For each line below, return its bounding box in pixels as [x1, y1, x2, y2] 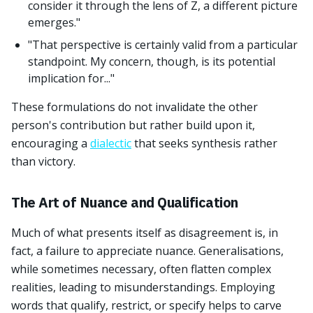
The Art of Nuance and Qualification [11, 193, 238, 212]
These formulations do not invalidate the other [11, 99, 258, 115]
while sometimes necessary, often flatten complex [11, 261, 271, 277]
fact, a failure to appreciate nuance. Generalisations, [11, 243, 284, 259]
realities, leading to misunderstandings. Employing [11, 279, 275, 295]
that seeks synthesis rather [131, 136, 277, 151]
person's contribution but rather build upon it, [11, 117, 255, 133]
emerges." [28, 15, 80, 30]
